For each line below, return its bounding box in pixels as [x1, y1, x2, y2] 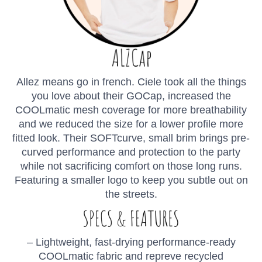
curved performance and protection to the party [22, 146, 240, 158]
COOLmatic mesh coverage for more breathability [15, 104, 247, 116]
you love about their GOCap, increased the [31, 90, 231, 102]
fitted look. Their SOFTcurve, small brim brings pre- [12, 132, 250, 144]
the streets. [105, 188, 157, 201]
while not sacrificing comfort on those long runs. [20, 160, 242, 173]
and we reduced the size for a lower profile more [19, 118, 243, 130]
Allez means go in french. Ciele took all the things [16, 76, 246, 88]
